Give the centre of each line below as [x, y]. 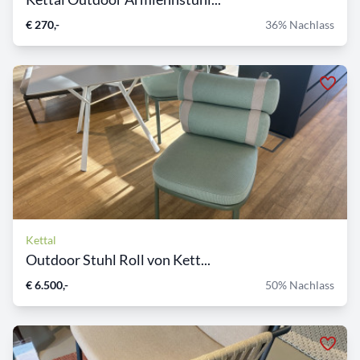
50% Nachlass [300, 285]
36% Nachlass [300, 25]
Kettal [41, 240]
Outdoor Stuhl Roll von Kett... [118, 260]
